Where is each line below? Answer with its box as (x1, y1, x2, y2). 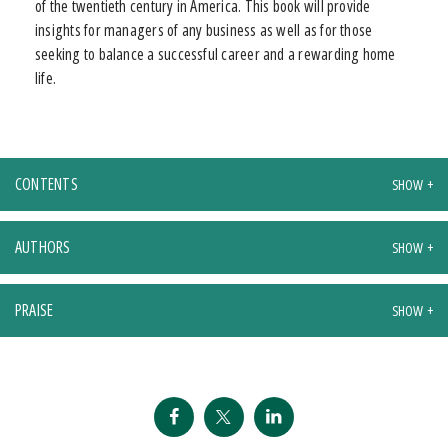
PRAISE (15, 298, 54, 321)
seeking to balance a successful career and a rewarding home (35, 42, 396, 65)
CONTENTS (15, 172, 78, 195)
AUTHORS (15, 235, 71, 258)
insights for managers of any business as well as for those (35, 18, 373, 41)
